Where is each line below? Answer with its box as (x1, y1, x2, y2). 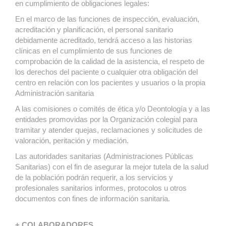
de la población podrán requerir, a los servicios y (15, 173, 173, 182)
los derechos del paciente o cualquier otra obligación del (15, 68, 198, 76)
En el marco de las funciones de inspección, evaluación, (15, 15, 199, 23)
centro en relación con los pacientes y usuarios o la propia (15, 78, 205, 87)
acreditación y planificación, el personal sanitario (15, 25, 173, 34)
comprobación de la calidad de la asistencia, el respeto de (15, 57, 204, 66)
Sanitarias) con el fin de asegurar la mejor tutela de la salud (15, 162, 208, 171)
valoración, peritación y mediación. (15, 136, 129, 145)
